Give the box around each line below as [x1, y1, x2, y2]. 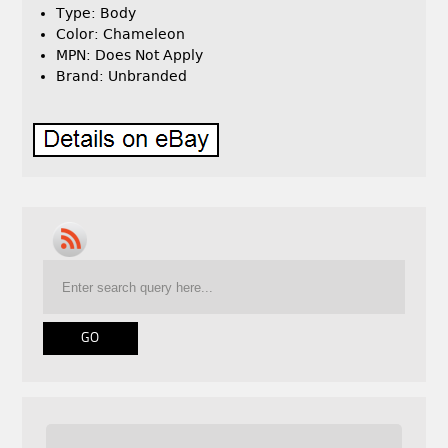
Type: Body [56, 5, 137, 22]
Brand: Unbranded [56, 68, 188, 85]
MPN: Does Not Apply [56, 47, 204, 64]
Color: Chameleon [56, 26, 186, 43]
